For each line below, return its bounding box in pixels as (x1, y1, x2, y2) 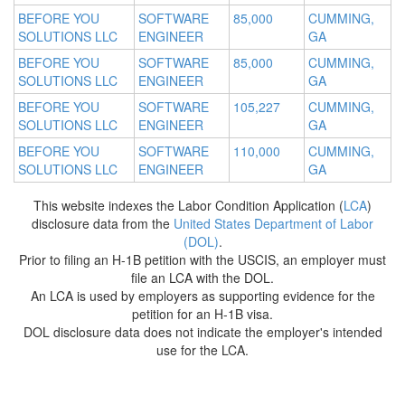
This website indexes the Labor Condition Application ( (33, 196, 344, 215)
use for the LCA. (156, 341, 249, 360)
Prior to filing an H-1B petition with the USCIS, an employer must (19, 250, 386, 269)
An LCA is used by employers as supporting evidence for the (30, 287, 375, 306)
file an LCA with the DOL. (131, 268, 274, 287)
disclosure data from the (32, 214, 174, 233)
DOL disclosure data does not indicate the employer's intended (23, 323, 382, 342)
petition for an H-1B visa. (132, 305, 273, 324)
